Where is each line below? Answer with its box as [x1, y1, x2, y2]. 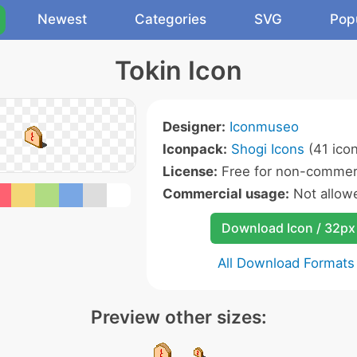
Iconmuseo [229, 119, 299, 135]
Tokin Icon [115, 55, 242, 86]
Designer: [163, 119, 226, 135]
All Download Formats [218, 255, 355, 271]
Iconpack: [163, 141, 227, 157]
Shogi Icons [231, 141, 304, 157]
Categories [135, 11, 206, 27]
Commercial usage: [163, 186, 289, 202]
